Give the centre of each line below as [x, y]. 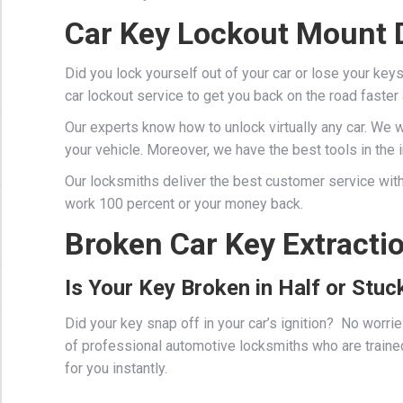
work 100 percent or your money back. [184, 203]
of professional [115, 345]
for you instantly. [116, 368]
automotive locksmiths [237, 345]
